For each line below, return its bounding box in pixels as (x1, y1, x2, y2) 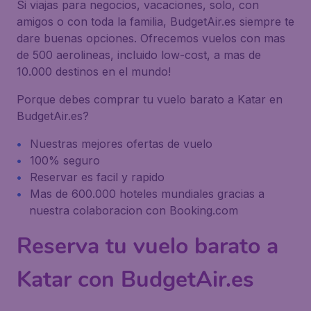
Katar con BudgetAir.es (17, 264, 254, 294)
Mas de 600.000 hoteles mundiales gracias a (30, 187, 264, 201)
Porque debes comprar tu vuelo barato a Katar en (17, 92, 283, 106)
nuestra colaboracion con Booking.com (29, 203, 238, 217)
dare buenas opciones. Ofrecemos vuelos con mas (17, 31, 285, 45)
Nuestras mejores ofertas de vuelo (30, 137, 212, 151)
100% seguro (30, 153, 100, 167)
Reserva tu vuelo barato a (17, 231, 278, 261)
